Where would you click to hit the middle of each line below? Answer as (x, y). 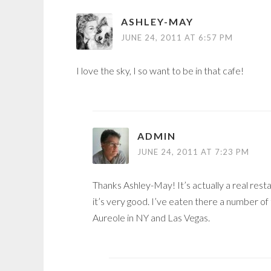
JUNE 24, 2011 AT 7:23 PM (193, 152)
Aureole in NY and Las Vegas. (151, 218)
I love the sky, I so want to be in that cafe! (160, 71)
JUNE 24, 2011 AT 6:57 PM (177, 38)
